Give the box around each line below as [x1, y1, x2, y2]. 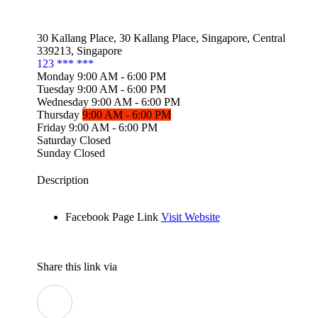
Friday [36, 121, 66, 133]
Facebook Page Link [65, 210, 161, 223]
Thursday [36, 108, 79, 121]
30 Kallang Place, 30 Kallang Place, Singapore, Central [36, 31, 285, 44]
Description [36, 173, 89, 186]
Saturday [36, 133, 77, 146]
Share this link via [36, 260, 117, 273]
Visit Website [160, 210, 220, 223]
